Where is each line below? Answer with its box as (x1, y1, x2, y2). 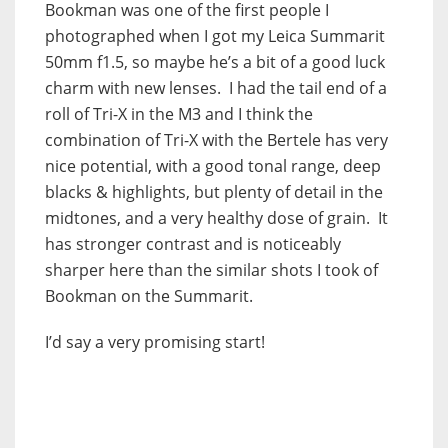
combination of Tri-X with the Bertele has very (45, 128, 388, 151)
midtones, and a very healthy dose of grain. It (45, 206, 388, 229)
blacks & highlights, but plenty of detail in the (45, 180, 383, 203)
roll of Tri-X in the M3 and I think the (45, 102, 313, 125)
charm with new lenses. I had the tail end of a (45, 76, 387, 99)
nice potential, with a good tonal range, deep (45, 154, 381, 177)
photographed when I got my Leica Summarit (45, 24, 385, 47)
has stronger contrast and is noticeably (45, 232, 341, 255)
